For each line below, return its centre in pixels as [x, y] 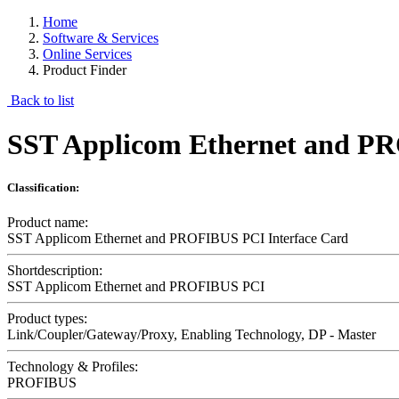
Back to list [41, 101]
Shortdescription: [55, 271]
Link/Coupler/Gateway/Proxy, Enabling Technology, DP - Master [191, 335]
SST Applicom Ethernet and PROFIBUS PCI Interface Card [178, 239]
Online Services [87, 54]
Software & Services [101, 38]
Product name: [48, 223]
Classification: [43, 187]
